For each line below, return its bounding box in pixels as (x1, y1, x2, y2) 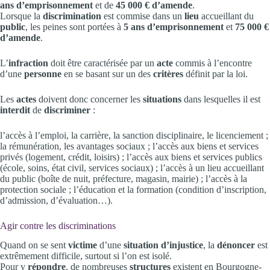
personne (24, 68, 61, 79)
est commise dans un (104, 10, 184, 21)
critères (153, 68, 186, 79)
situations (143, 93, 184, 104)
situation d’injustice (124, 240, 203, 251)
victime (68, 240, 99, 251)
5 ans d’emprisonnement (121, 21, 224, 32)
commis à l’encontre (175, 57, 252, 68)
